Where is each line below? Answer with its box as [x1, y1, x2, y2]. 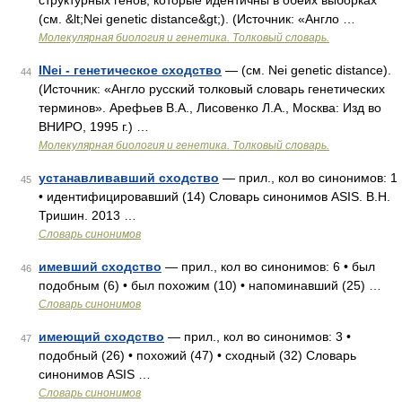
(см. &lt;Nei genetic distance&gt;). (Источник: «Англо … [39, 12, 355, 26]
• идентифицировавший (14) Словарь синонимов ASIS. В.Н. [39, 189, 390, 204]
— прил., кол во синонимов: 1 [219, 170, 398, 185]
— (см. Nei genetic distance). [222, 63, 391, 77]
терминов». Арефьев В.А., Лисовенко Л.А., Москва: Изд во [39, 100, 381, 115]
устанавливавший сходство [39, 170, 219, 185]
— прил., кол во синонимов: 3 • [164, 329, 351, 344]
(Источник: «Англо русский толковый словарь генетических [39, 82, 385, 96]
